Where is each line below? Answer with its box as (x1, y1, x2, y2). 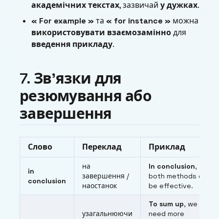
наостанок (82, 181, 117, 191)
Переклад (82, 142, 122, 153)
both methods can (149, 172, 210, 181)
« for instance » (106, 16, 171, 26)
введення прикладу (31, 39, 112, 50)
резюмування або (20, 87, 152, 106)
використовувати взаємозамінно (31, 27, 171, 38)
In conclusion (149, 162, 195, 171)
